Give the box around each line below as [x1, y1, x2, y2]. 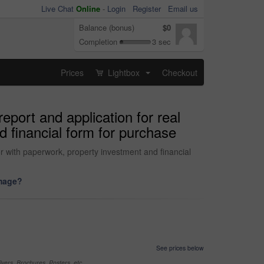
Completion [79, 36, 117, 47]
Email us [168, 3, 198, 14]
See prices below [156, 243, 204, 252]
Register [133, 3, 161, 14]
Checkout [162, 66, 197, 78]
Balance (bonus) [79, 22, 134, 33]
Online [76, 3, 100, 14]
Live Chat [41, 3, 76, 14]
